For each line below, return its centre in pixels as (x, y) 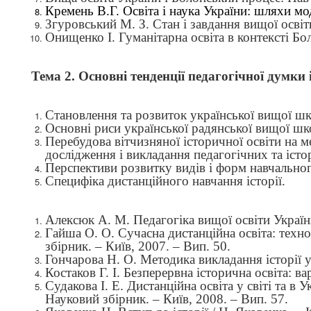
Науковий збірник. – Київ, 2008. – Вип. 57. (167, 299)
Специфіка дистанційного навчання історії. (165, 181)
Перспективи (83, 168)
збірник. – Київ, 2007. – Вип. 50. (138, 246)
